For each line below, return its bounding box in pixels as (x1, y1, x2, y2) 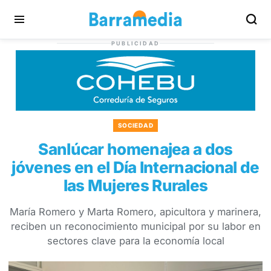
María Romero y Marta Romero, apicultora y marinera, (10, 206, 261, 218)
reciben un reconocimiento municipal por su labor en (10, 220, 261, 232)
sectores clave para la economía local (47, 235, 224, 247)
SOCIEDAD (117, 122, 154, 129)
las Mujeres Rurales (63, 176, 208, 195)
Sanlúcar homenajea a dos (38, 140, 233, 158)
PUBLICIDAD (111, 40, 160, 47)
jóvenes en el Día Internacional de (11, 158, 260, 177)
